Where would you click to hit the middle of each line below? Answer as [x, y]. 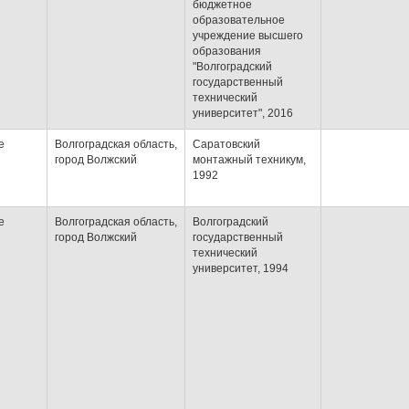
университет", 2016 [243, 113]
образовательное [239, 20]
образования [227, 51]
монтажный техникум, [249, 160]
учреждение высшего [248, 36]
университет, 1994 [241, 268]
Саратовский [226, 144]
